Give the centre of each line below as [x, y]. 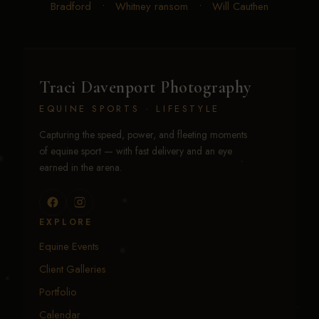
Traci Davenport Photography [145, 87]
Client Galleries [73, 268]
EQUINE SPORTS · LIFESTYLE [130, 108]
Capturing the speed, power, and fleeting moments [143, 134]
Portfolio [58, 291]
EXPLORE [66, 222]
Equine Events [69, 246]
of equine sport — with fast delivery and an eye [136, 151]
